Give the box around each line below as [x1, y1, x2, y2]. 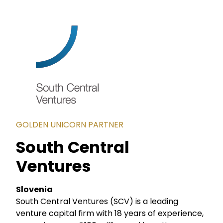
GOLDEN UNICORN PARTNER [16, 118, 124, 130]
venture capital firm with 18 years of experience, [16, 208, 204, 220]
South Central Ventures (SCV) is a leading [16, 196, 179, 208]
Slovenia [16, 184, 53, 196]
